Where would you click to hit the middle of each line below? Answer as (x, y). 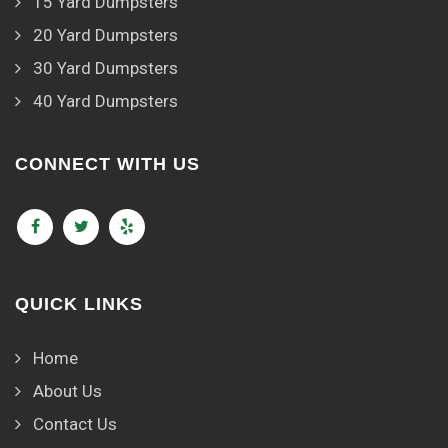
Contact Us (75, 424)
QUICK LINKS (79, 304)
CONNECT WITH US (107, 164)
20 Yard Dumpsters (105, 35)
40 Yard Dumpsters (105, 101)
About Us (67, 391)
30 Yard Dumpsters (105, 68)
